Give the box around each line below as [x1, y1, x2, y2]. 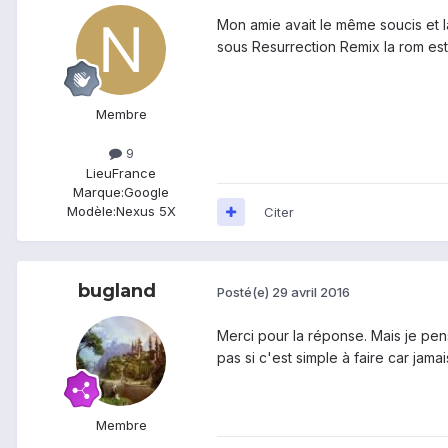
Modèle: [66, 202, 116, 219]
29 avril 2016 [272, 284, 350, 301]
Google [124, 183, 169, 200]
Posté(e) [217, 284, 272, 301]
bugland [78, 279, 156, 302]
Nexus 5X [115, 202, 176, 219]
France [112, 164, 156, 181]
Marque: [73, 183, 124, 200]
